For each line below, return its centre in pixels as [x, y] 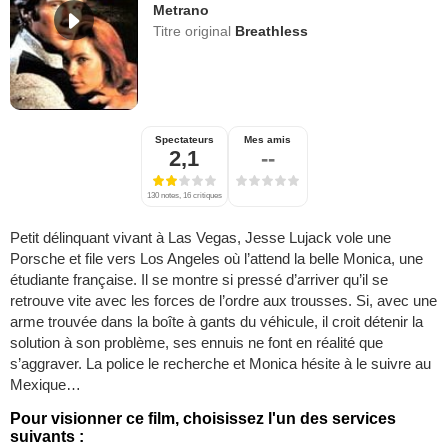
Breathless [272, 31]
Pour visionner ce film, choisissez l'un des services [203, 419]
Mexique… [45, 385]
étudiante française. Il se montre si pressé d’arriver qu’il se [199, 280]
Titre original [194, 31]
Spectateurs [184, 140]
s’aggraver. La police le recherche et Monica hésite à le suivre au [220, 364]
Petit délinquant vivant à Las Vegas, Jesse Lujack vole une [200, 238]
